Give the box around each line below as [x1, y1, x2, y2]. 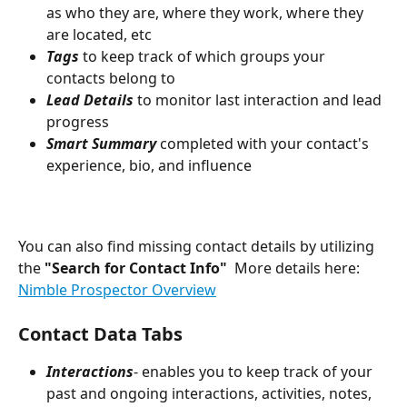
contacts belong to [46, 68, 179, 89]
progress [46, 112, 109, 133]
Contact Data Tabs [18, 322, 183, 347]
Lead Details [46, 90, 137, 111]
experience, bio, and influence [46, 155, 252, 176]
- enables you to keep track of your [134, 362, 376, 382]
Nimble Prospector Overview [18, 279, 216, 300]
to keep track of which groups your [79, 46, 329, 67]
